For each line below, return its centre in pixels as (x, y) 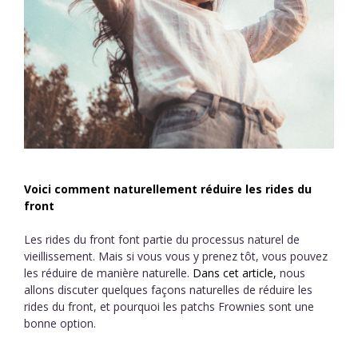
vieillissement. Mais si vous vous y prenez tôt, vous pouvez (176, 256)
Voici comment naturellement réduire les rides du (168, 189)
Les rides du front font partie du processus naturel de (162, 239)
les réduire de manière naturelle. (108, 273)
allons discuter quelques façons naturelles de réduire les (168, 290)
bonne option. (60, 323)
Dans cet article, (236, 273)
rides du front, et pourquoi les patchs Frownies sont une (169, 306)
